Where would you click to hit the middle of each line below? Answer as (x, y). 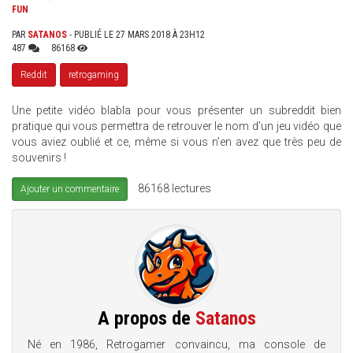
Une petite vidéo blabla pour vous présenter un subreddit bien (176, 110)
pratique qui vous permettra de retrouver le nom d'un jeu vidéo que (176, 126)
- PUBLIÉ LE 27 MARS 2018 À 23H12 (136, 35)
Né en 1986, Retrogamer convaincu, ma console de (176, 344)
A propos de (146, 318)
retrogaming (94, 75)
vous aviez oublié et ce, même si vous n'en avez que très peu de (176, 142)
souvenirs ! (39, 158)
